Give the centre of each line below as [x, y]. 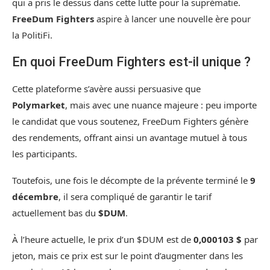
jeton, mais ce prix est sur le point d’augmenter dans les [127, 255]
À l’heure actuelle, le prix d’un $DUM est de [103, 239]
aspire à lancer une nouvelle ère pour [172, 18]
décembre [35, 196]
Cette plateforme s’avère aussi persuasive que [106, 88]
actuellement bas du [55, 212]
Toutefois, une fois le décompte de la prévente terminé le [131, 180]
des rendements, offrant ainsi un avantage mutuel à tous [130, 137]
